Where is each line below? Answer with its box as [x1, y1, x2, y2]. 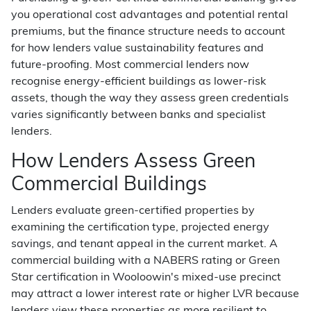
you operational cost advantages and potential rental [11, 10, 288, 21]
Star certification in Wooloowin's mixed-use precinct [11, 272, 281, 283]
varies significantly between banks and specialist [11, 110, 266, 121]
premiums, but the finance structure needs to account [11, 26, 285, 37]
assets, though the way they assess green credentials [11, 93, 289, 104]
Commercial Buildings [11, 176, 207, 195]
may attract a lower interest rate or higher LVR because [11, 289, 299, 300]
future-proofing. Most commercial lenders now [11, 60, 249, 71]
